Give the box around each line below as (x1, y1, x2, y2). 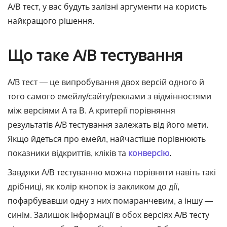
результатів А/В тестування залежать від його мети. (8, 119, 208, 130)
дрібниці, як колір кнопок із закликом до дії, (8, 181, 179, 192)
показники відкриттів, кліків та (8, 147, 128, 159)
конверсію (128, 147, 169, 159)
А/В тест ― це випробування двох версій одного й (8, 77, 204, 88)
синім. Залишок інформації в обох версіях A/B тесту (8, 209, 209, 220)
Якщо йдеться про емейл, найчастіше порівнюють (8, 133, 206, 144)
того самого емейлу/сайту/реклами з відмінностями (8, 91, 211, 102)
